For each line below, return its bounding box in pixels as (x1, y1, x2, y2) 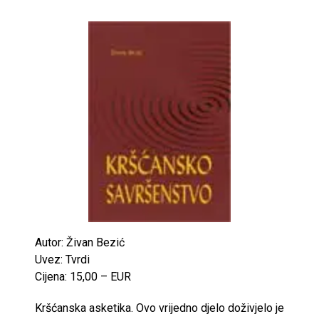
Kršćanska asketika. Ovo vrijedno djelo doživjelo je (35, 301, 284, 315)
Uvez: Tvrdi (35, 253, 90, 267)
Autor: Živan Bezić (35, 236, 125, 250)
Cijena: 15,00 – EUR (35, 270, 131, 284)
